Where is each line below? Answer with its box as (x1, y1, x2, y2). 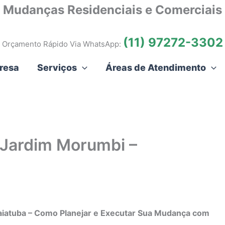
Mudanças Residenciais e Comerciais (3, 3, 222, 17)
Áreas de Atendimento (105, 62, 206, 73)
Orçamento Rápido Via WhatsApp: (2, 39, 123, 49)
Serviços (37, 62, 77, 73)
